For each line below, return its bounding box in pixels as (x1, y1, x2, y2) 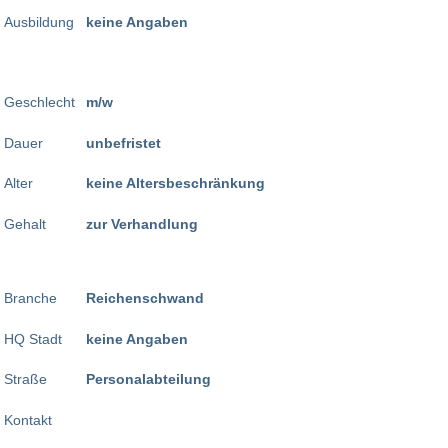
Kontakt (4, 411, 52, 428)
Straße (4, 371, 47, 388)
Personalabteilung (86, 371, 211, 388)
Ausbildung (4, 13, 74, 30)
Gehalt (4, 215, 46, 232)
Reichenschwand (86, 290, 204, 307)
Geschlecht (4, 94, 75, 111)
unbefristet (86, 134, 161, 151)
